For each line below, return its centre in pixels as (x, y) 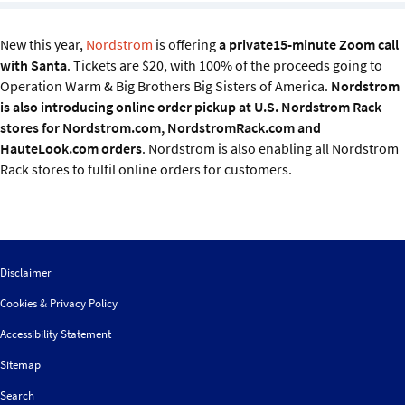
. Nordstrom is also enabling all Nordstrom (270, 148)
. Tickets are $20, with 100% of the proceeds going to (225, 65)
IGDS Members (60, 60)
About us (42, 111)
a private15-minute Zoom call (309, 44)
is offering (186, 44)
